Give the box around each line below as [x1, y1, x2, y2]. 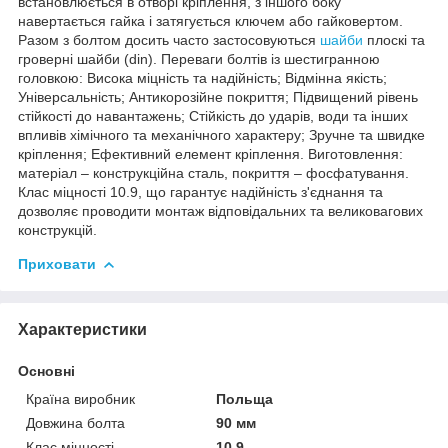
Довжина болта [26, 414, 125, 431]
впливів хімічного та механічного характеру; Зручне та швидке [18, 126, 425, 143]
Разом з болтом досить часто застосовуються [18, 31, 320, 48]
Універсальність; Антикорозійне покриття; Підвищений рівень [18, 88, 418, 105]
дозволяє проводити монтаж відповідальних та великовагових [18, 202, 423, 219]
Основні [18, 362, 75, 379]
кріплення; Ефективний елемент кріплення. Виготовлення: [18, 145, 403, 162]
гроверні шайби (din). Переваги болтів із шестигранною [18, 50, 380, 67]
